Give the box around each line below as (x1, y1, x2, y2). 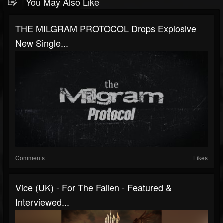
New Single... (15, 36, 68, 49)
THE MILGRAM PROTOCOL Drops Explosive (15, 22, 196, 35)
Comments (15, 153, 45, 162)
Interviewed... (15, 195, 69, 208)
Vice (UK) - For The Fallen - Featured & (15, 181, 172, 194)
